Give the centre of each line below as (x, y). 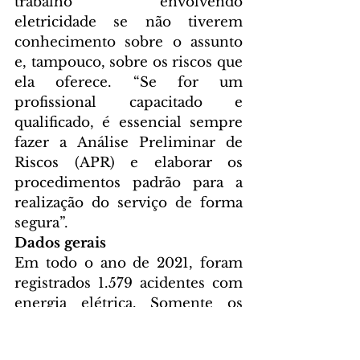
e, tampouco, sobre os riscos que (129, 63)
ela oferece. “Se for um (129, 83)
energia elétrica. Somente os (129, 304)
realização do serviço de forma (129, 203)
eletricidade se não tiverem (129, 22)
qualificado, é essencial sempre (129, 123)
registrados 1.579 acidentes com (129, 284)
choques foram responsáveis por (129, 324)
